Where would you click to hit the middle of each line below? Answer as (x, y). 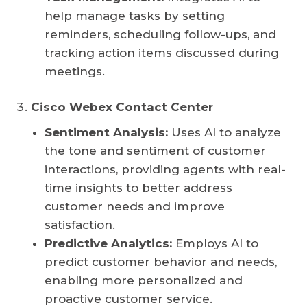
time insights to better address (138, 188)
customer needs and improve (135, 207)
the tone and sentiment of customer (155, 151)
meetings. (75, 72)
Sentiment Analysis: (106, 133)
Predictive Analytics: (108, 244)
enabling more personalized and (144, 281)
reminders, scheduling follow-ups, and (160, 35)
